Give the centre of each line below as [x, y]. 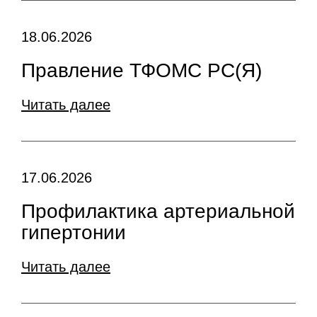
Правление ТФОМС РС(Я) [142, 70]
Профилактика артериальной [158, 211]
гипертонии [74, 232]
